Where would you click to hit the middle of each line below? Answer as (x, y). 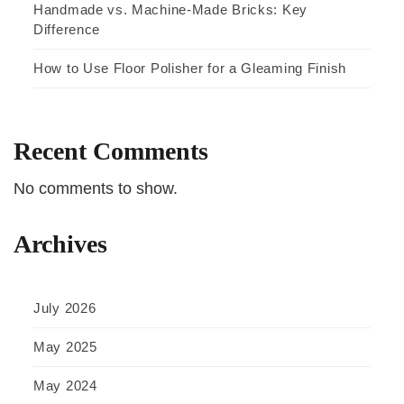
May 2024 (65, 386)
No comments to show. (96, 189)
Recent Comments (111, 151)
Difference (67, 30)
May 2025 (65, 347)
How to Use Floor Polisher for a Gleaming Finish (190, 69)
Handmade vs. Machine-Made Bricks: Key (170, 10)
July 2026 (65, 308)
